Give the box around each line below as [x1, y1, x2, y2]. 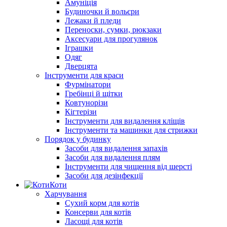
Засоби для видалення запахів [65, 144, 168, 153]
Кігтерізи [65, 107, 97, 117]
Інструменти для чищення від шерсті [65, 162, 192, 171]
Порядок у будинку [45, 135, 111, 144]
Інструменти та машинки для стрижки [65, 126, 198, 135]
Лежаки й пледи [65, 16, 121, 25]
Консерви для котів [65, 208, 131, 217]
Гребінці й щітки [65, 89, 123, 98]
